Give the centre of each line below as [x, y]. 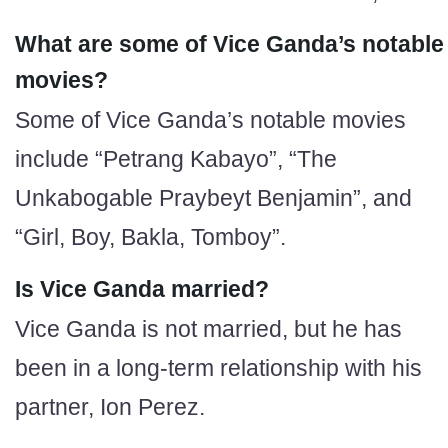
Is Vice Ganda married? [142, 288]
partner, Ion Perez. [110, 406]
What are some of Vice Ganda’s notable [229, 43]
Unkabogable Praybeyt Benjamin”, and [213, 197]
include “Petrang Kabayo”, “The [176, 158]
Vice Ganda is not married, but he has [208, 328]
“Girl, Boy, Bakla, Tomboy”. [150, 236]
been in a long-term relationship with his [218, 367]
